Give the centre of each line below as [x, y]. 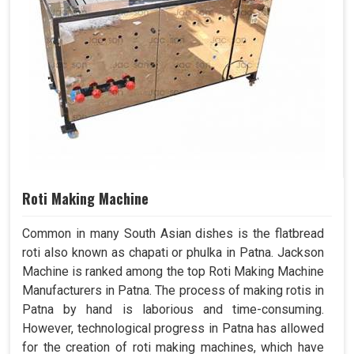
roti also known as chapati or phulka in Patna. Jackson [173, 253]
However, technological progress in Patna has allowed [173, 329]
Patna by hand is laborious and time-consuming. [173, 310]
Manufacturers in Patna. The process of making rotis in [173, 291]
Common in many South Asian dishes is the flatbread [173, 234]
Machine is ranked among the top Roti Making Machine [173, 272]
